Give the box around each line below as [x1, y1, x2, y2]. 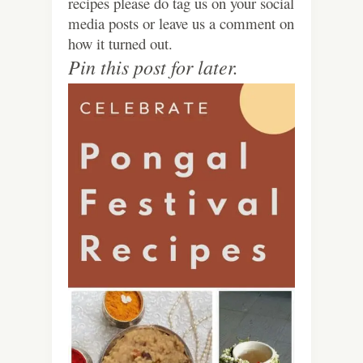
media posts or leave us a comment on [68, 13, 294, 34]
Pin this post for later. [68, 53, 238, 80]
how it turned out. [68, 33, 173, 54]
